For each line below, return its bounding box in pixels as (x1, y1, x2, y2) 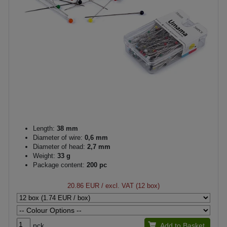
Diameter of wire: (33, 133, 83, 141)
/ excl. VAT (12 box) (99, 181, 160, 190)
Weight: (33, 152, 55, 160)
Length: (33, 124, 55, 132)
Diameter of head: (33, 142, 85, 150)
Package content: (33, 161, 85, 169)
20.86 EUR (67, 181, 99, 190)
